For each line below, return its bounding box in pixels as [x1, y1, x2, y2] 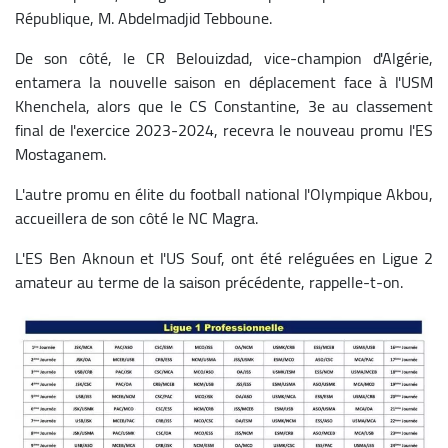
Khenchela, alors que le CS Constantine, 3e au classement [15, 90, 433, 121]
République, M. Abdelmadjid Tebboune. [15, 2, 272, 33]
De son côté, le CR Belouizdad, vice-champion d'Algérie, [15, 42, 433, 73]
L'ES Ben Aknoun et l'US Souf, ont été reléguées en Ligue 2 [15, 242, 433, 273]
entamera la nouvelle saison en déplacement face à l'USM [15, 66, 433, 97]
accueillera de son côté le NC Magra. [15, 202, 258, 233]
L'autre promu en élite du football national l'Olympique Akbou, [15, 178, 433, 209]
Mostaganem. [15, 138, 106, 169]
